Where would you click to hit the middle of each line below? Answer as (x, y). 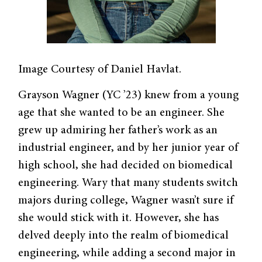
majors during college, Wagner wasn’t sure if (126, 201)
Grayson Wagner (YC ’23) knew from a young (129, 96)
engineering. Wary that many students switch (128, 183)
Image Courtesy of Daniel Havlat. (100, 69)
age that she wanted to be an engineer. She (122, 113)
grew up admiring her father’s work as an (118, 131)
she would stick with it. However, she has (119, 218)
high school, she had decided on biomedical (126, 166)
